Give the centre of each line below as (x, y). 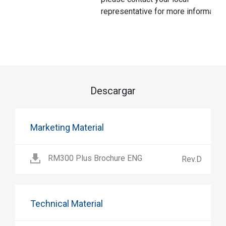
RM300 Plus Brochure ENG (95, 158)
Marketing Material (67, 127)
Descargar (113, 91)
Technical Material (67, 203)
